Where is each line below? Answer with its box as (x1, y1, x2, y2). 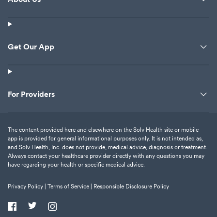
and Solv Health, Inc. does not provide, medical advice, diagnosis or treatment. (8, 143, 207, 151)
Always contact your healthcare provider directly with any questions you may (8, 152, 204, 159)
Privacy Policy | (8, 183, 46, 190)
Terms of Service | (47, 183, 92, 190)
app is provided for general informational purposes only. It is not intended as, (8, 135, 203, 142)
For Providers (8, 89, 55, 99)
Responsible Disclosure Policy (93, 183, 169, 190)
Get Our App (8, 42, 54, 52)
